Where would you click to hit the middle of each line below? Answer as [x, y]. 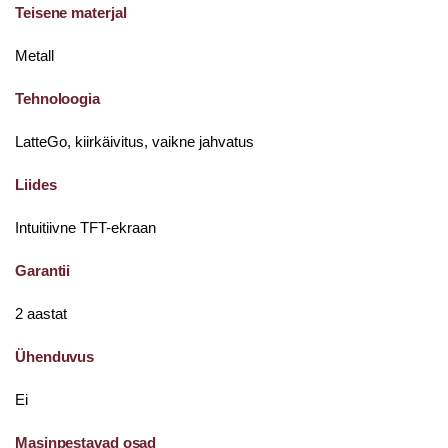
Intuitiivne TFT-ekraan [85, 227]
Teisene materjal [71, 12]
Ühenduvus [55, 356]
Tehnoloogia [57, 98]
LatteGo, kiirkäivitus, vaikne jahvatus [134, 141]
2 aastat [41, 313]
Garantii [43, 270]
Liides [36, 184]
